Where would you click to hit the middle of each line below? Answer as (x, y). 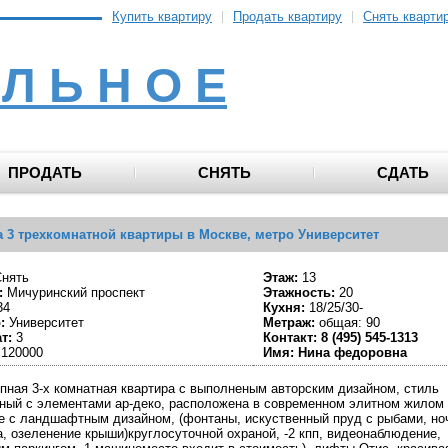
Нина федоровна (352, 352)
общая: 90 (347, 322)
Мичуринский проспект (74, 292)
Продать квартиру (287, 16)
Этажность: (299, 292)
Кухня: (284, 307)
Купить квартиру (162, 16)
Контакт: (290, 337)
